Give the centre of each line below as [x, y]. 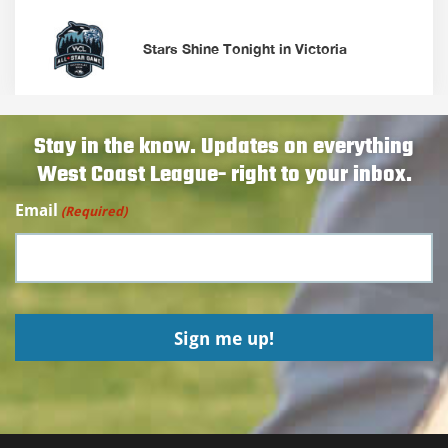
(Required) [94, 211]
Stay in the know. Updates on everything [224, 146]
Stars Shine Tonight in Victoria [245, 48]
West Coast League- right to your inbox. [224, 174]
